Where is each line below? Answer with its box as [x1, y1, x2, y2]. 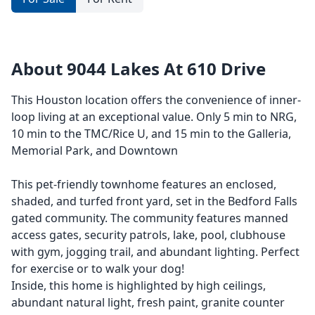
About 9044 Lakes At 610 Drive [11, 57, 266, 80]
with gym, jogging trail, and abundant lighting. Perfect [11, 244, 300, 259]
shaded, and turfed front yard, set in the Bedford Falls [11, 193, 297, 209]
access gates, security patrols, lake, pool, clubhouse [11, 227, 285, 243]
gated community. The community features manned [11, 210, 288, 226]
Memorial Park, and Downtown [11, 143, 178, 158]
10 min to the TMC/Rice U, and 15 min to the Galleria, [11, 126, 291, 141]
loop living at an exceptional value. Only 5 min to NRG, [11, 109, 297, 124]
